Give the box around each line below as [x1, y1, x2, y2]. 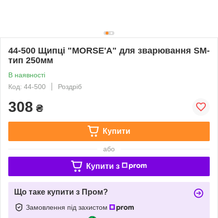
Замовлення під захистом [26, 203, 109, 211]
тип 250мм [8, 55, 53, 65]
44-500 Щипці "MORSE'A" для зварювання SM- [8, 45, 210, 55]
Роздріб [58, 82, 82, 91]
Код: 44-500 [8, 82, 46, 91]
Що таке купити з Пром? [14, 187, 108, 196]
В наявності [8, 71, 45, 79]
